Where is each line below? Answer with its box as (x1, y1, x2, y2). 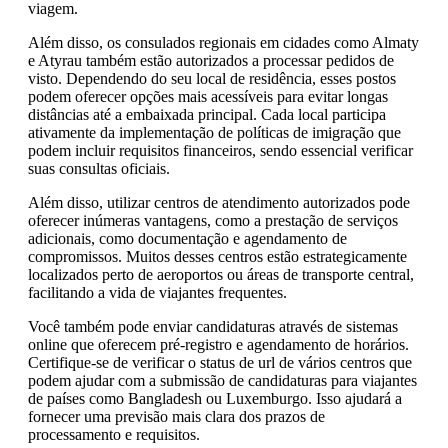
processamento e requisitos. (28, 425, 200, 443)
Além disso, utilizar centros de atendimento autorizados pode (28, 193, 410, 211)
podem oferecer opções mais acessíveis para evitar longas (28, 87, 388, 105)
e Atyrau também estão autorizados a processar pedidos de (28, 51, 394, 69)
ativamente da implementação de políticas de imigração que (28, 123, 401, 141)
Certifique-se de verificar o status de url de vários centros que (28, 353, 412, 371)
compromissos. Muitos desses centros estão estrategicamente (28, 247, 407, 265)
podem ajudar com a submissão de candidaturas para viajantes (28, 371, 417, 389)
